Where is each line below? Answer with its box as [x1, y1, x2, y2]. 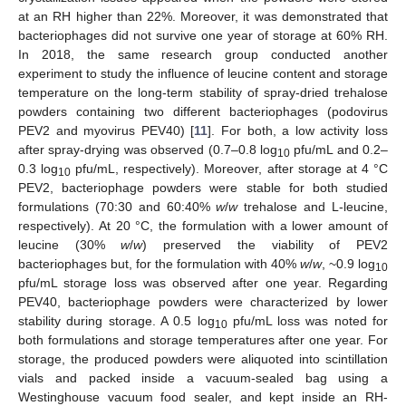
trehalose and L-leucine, [237, 198, 389, 214]
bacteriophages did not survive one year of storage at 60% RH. [18, 27, 388, 43]
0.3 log [18, 160, 59, 176]
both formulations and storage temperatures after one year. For [18, 332, 388, 347]
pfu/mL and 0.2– [289, 141, 388, 157]
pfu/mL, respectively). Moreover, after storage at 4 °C [71, 160, 389, 176]
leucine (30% [18, 237, 121, 252]
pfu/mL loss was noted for [227, 313, 388, 328]
